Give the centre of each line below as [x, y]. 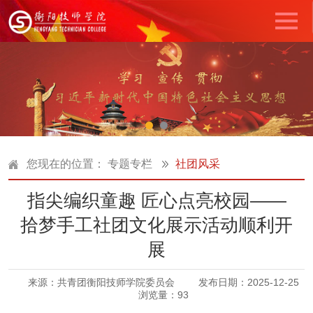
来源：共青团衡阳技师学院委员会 [101, 282]
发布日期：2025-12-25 [249, 282]
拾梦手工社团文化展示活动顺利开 [156, 225]
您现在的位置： [67, 164]
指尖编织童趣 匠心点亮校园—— [156, 201]
